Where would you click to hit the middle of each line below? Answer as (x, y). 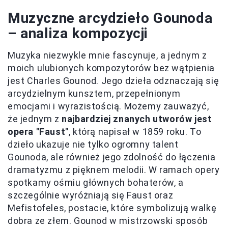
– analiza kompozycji (78, 34)
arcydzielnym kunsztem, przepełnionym (94, 94)
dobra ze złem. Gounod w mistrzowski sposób (108, 221)
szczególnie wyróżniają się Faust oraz (91, 195)
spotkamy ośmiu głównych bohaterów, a (96, 183)
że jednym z (35, 119)
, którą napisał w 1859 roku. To (135, 132)
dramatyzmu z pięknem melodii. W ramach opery (114, 170)
